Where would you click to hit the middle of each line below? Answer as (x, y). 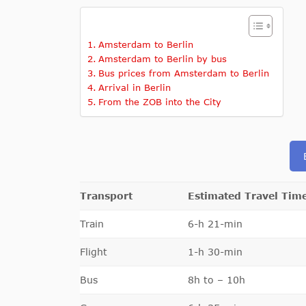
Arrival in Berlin (134, 87)
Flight (94, 252)
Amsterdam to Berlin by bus (162, 59)
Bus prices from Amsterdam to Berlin (183, 73)
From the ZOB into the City (159, 102)
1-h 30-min (215, 252)
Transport (108, 196)
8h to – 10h (217, 280)
